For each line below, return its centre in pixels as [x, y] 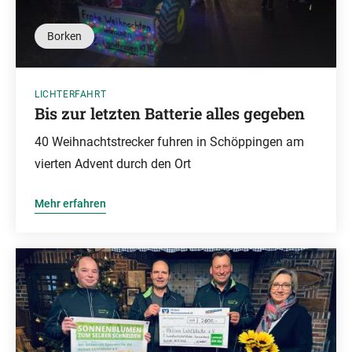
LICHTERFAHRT [71, 94]
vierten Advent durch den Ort [113, 164]
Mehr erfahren [70, 203]
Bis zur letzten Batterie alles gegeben [170, 113]
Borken [64, 36]
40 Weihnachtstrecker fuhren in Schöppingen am [169, 142]
